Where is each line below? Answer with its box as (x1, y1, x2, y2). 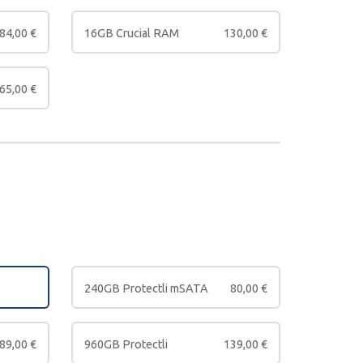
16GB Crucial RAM (84, 26, 179, 40)
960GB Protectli (84, 337, 168, 351)
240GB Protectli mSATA (84, 281, 208, 295)
